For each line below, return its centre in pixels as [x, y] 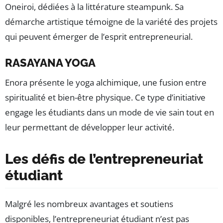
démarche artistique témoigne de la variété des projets [111, 22]
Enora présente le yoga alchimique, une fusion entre [106, 83]
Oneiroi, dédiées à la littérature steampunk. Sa [94, 7]
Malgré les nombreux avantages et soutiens [89, 204]
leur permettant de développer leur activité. [90, 127]
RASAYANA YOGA [50, 63]
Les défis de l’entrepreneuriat [104, 159]
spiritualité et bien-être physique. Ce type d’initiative [105, 98]
